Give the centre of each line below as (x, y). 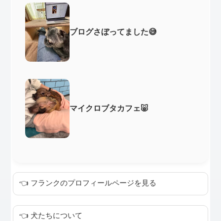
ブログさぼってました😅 (113, 32)
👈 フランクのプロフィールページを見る (88, 183)
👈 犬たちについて (51, 216)
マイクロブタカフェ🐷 (109, 108)
